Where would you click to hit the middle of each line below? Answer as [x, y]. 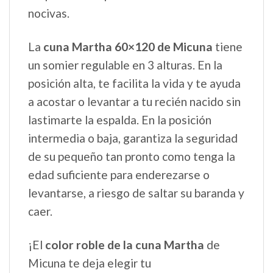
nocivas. [49, 13]
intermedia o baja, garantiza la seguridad [133, 138]
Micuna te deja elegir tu [90, 263]
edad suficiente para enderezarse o [119, 175]
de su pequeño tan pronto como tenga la [132, 157]
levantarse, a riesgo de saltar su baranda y [136, 193]
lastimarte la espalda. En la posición [120, 120]
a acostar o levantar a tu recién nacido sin [134, 102]
